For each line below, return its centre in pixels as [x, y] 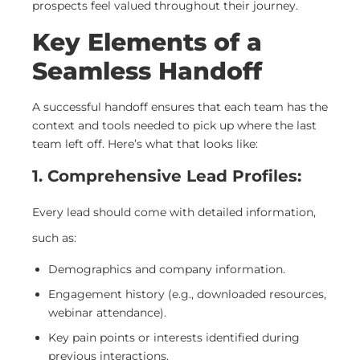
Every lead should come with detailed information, [174, 212]
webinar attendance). [107, 313]
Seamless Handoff [147, 71]
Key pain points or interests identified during [174, 338]
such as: [54, 238]
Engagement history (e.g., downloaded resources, [187, 295]
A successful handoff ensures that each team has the [180, 106]
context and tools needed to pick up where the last [174, 125]
